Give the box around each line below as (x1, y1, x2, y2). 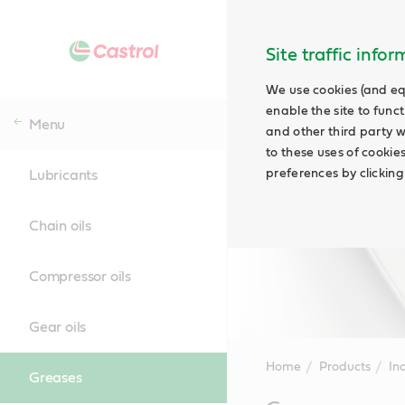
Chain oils (29, 219, 91, 233)
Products (318, 361, 371, 373)
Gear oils (29, 320, 87, 334)
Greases (29, 371, 82, 385)
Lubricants (29, 168, 98, 183)
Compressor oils (29, 269, 131, 284)
